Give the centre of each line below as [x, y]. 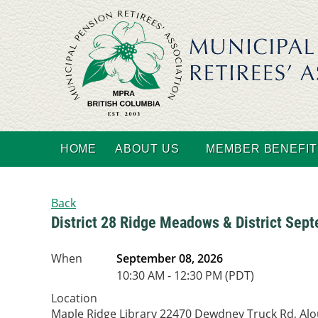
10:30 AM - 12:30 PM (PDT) [185, 275]
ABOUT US [147, 149]
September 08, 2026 [170, 258]
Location [74, 298]
